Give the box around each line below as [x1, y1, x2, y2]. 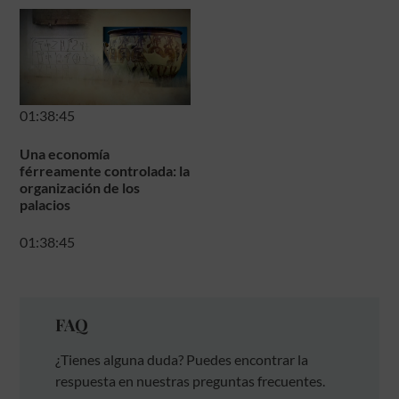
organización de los [20, 179, 141, 197]
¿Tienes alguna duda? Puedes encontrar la [55, 351, 309, 369]
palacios [20, 196, 71, 214]
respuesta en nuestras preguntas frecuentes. [55, 372, 326, 390]
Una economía [20, 145, 110, 163]
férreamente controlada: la [20, 162, 191, 180]
